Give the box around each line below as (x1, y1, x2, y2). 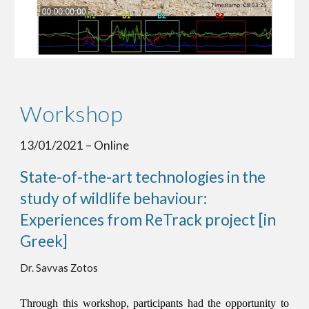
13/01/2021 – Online (20, 138, 132, 153)
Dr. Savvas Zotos (20, 262, 99, 275)
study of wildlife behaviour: (20, 189, 208, 208)
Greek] (20, 232, 68, 251)
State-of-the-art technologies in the (20, 168, 266, 187)
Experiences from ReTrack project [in (20, 210, 277, 230)
